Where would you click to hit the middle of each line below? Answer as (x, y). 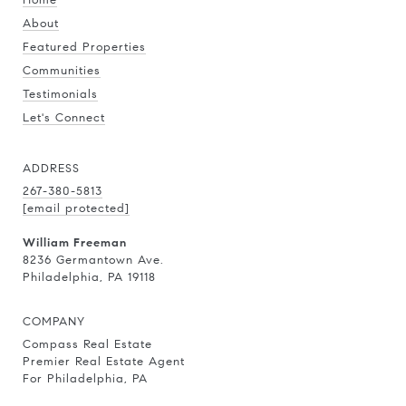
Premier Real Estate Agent (104, 361)
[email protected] (76, 208)
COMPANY (54, 321)
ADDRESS (51, 168)
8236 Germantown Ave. (93, 260)
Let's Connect (64, 117)
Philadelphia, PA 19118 (89, 277)
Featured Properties (84, 47)
